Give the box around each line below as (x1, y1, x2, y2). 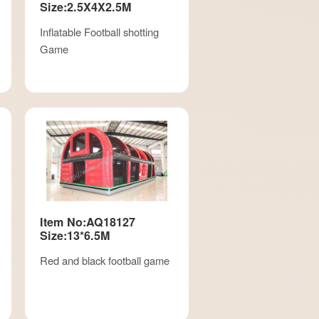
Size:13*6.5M (39, 226, 110, 244)
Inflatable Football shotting (39, 23, 159, 39)
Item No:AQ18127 (39, 213, 135, 230)
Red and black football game (39, 252, 169, 268)
